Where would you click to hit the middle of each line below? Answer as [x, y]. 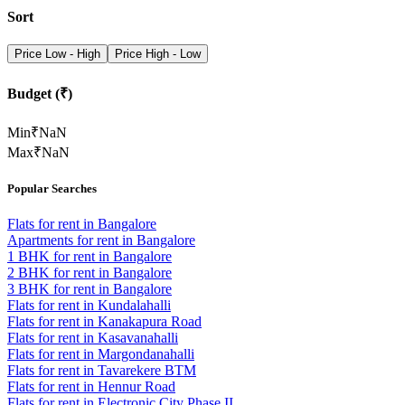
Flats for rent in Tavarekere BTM [102, 371]
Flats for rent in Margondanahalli [101, 354]
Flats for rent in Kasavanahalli [93, 338]
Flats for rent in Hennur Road [91, 387]
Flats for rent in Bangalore [82, 224]
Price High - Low [158, 54]
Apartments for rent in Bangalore [101, 240]
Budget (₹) [40, 93]
